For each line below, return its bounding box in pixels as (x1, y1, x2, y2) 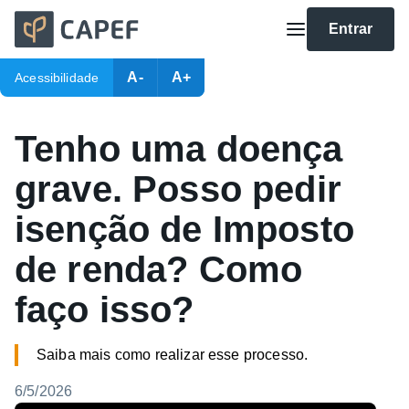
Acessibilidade (15, 70, 100, 85)
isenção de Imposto (15, 209, 354, 249)
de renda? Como (15, 249, 303, 289)
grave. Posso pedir (15, 169, 341, 209)
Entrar (329, 21, 372, 37)
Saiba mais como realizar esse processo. (37, 347, 309, 362)
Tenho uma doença (15, 129, 343, 169)
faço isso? (15, 289, 194, 330)
